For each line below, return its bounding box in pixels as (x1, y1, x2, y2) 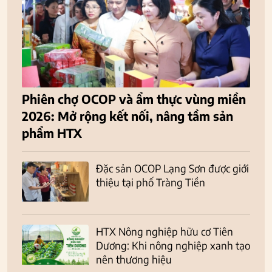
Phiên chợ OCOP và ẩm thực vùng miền (22, 91, 246, 107)
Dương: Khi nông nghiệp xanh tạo (96, 239, 250, 253)
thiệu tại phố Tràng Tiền (96, 175, 205, 189)
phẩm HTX (22, 125, 82, 141)
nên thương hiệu (96, 253, 172, 267)
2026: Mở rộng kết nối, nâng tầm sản (22, 108, 233, 124)
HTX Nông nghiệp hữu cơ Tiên (96, 225, 233, 239)
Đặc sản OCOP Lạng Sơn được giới (96, 161, 249, 175)
